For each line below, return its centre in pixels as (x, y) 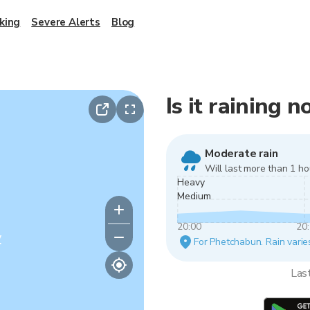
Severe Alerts (66, 22)
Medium (194, 196)
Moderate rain (241, 154)
